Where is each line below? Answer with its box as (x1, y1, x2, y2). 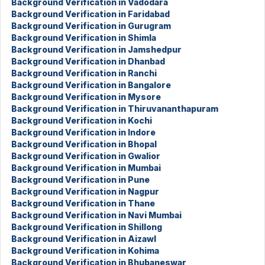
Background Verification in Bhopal (11, 139, 157, 149)
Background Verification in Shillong (11, 222, 162, 232)
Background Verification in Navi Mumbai (11, 210, 182, 220)
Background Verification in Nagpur (11, 186, 159, 196)
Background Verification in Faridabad (11, 9, 170, 19)
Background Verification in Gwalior (11, 151, 160, 161)
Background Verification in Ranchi (11, 68, 157, 78)
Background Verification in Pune (11, 174, 150, 185)
